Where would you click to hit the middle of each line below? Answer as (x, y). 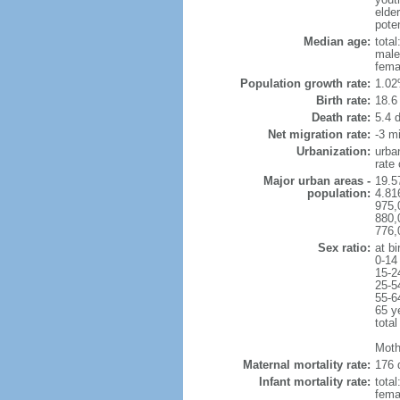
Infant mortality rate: (314, 382)
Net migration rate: (319, 134)
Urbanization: (333, 151)
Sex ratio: (344, 248)
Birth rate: (343, 100)
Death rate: (341, 117)
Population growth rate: (305, 83)
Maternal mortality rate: (306, 365)
